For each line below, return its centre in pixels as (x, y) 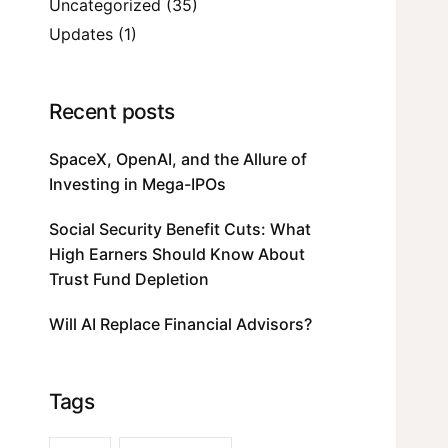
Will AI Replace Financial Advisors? (182, 324)
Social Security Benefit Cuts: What (179, 229)
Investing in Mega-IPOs (137, 184)
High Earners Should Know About (176, 254)
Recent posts (111, 112)
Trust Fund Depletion (128, 279)
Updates (80, 34)
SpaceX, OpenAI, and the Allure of (177, 159)
